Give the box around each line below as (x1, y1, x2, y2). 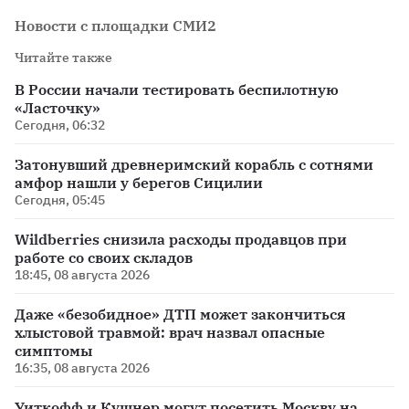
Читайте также (15, 49, 112, 67)
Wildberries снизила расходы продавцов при (15, 230, 347, 249)
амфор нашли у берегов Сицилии (15, 173, 263, 193)
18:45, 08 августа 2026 (15, 267, 150, 284)
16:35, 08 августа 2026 (15, 360, 150, 377)
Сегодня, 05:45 (15, 192, 105, 209)
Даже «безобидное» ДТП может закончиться (15, 305, 346, 324)
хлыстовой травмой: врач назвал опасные (15, 323, 325, 342)
